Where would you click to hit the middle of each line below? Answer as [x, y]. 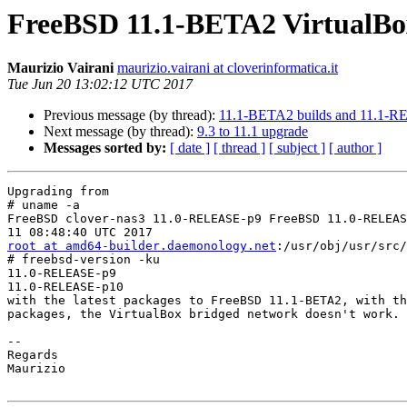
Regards [33, 355]
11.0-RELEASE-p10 [65, 287]
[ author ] [355, 148]
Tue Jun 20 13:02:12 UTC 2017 [100, 84]
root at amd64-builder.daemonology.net [142, 246]
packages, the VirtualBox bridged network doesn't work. [203, 314]
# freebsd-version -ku [84, 260]
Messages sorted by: [105, 148]
